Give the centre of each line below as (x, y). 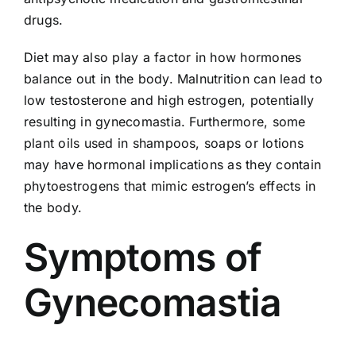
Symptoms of (143, 257)
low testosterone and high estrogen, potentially (169, 100)
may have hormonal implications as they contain (172, 164)
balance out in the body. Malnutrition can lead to (173, 78)
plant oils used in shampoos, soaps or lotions (163, 143)
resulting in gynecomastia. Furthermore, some (164, 121)
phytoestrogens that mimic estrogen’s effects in (170, 186)
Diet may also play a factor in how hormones (163, 57)
